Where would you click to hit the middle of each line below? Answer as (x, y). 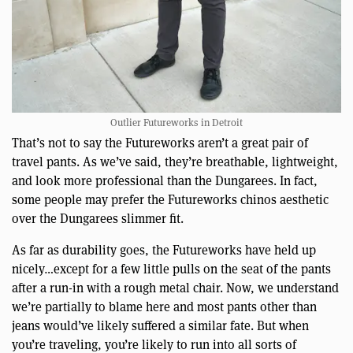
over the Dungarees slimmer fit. (98, 217)
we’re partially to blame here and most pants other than (164, 306)
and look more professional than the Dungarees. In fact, (165, 180)
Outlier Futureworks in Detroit (176, 122)
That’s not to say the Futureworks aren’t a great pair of (160, 142)
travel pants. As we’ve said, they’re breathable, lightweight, (175, 161)
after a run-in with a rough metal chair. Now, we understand (175, 287)
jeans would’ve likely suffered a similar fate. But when (160, 325)
